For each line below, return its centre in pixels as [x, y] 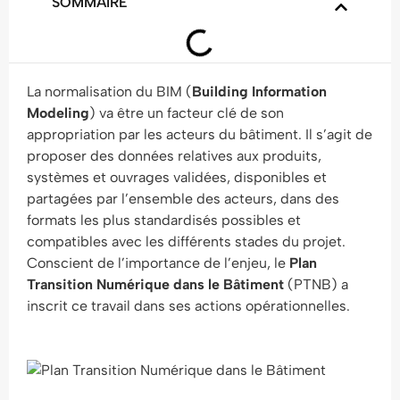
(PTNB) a [316, 284]
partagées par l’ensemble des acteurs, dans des [183, 199]
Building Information [259, 92]
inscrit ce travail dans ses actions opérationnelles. [188, 306]
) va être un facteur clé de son [187, 113]
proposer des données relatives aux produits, [174, 156]
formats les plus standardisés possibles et [164, 220]
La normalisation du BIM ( [109, 92]
